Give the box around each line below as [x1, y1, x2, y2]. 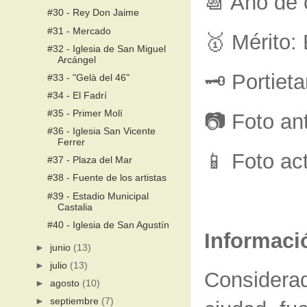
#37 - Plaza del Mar [47, 155, 132, 166]
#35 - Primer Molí [47, 108, 123, 119]
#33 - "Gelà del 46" [47, 72, 130, 83]
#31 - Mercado [47, 25, 111, 36]
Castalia [57, 201, 93, 212]
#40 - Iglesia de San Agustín [47, 219, 169, 230]
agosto [50, 278, 83, 288]
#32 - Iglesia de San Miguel [47, 43, 166, 54]
